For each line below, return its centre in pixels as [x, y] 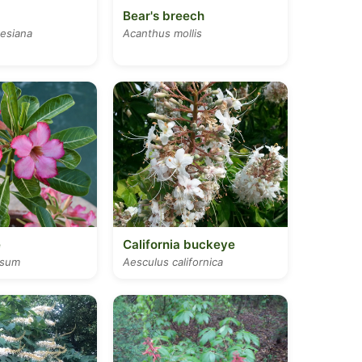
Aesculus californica [173, 262]
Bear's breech [164, 16]
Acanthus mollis [162, 33]
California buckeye [179, 244]
